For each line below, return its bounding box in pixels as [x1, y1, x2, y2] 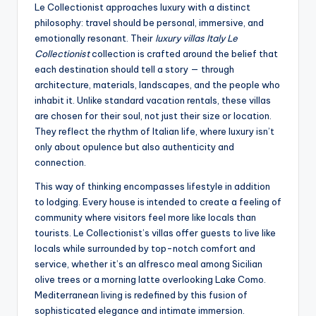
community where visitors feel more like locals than [35, 211, 256, 223]
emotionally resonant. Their [35, 32, 155, 44]
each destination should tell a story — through [35, 63, 234, 75]
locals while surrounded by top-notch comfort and [35, 242, 255, 254]
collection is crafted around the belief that [90, 47, 278, 59]
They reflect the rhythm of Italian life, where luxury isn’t [35, 125, 274, 137]
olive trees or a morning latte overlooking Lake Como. [35, 273, 266, 285]
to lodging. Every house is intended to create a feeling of [35, 195, 281, 207]
